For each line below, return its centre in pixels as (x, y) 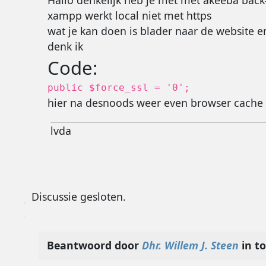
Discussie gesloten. (79, 196)
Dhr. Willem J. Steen (190, 246)
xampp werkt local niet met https (129, 15)
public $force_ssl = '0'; (118, 88)
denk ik (65, 46)
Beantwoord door (94, 246)
